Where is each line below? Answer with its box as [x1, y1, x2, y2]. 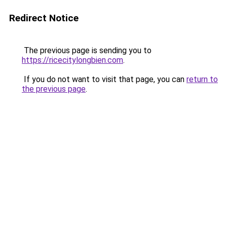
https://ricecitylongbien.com [22, 55, 123, 65]
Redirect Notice [9, 12, 79, 24]
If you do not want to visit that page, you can [22, 74, 186, 84]
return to [186, 74, 218, 84]
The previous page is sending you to [22, 46, 152, 55]
